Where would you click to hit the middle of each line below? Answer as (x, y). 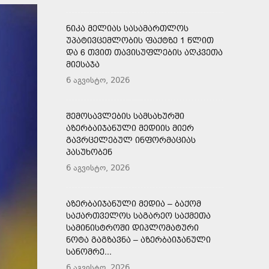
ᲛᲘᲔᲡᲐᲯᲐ (83, 64)
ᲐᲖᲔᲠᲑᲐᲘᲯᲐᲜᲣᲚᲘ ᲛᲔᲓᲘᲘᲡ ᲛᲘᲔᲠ (130, 128)
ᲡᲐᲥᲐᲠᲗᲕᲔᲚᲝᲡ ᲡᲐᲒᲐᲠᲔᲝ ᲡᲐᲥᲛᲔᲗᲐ (138, 215)
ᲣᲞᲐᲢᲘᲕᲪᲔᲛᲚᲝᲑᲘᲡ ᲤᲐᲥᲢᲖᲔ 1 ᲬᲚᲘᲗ (140, 40)
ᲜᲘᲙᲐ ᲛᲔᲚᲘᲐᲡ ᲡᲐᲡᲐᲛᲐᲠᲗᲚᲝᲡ (127, 28)
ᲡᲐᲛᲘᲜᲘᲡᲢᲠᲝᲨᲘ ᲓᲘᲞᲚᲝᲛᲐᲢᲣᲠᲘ (132, 227)
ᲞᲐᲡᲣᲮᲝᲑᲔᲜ (89, 152)
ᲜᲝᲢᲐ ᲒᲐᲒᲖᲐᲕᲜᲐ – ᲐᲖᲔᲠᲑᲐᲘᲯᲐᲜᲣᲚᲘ (138, 239)
